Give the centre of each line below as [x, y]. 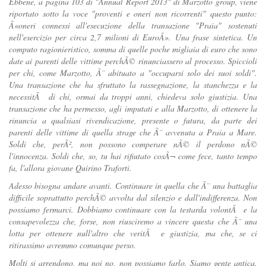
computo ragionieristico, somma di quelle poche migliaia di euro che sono [133, 49]
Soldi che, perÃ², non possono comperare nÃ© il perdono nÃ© [133, 144]
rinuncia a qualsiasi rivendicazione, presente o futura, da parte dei [133, 121]
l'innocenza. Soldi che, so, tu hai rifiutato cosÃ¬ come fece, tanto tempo [133, 156]
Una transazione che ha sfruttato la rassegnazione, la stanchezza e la [133, 85]
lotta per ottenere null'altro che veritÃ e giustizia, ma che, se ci [133, 233]
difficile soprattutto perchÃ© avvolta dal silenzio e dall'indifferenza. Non [133, 198]
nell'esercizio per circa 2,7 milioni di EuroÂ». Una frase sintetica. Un [133, 37]
